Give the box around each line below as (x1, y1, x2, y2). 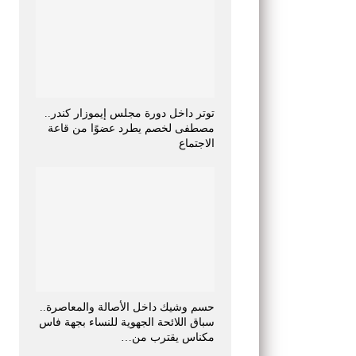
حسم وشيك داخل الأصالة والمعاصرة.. (40, 301, 215, 314)
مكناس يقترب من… (121, 331, 215, 344)
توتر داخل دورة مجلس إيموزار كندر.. (44, 106, 215, 119)
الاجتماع (179, 137, 215, 149)
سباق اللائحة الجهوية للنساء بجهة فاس (39, 316, 215, 329)
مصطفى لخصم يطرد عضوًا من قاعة (48, 122, 215, 134)
